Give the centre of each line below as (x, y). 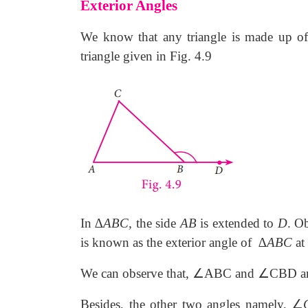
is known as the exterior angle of (168, 242)
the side (156, 223)
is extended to (237, 223)
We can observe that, (136, 273)
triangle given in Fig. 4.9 (146, 56)
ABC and (231, 273)
